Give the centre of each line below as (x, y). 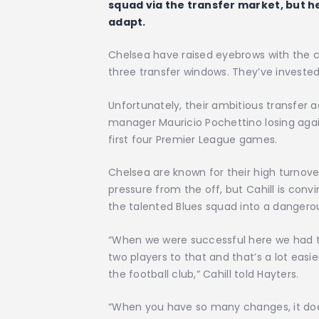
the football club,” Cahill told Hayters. (204, 274)
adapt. (127, 22)
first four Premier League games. (193, 139)
